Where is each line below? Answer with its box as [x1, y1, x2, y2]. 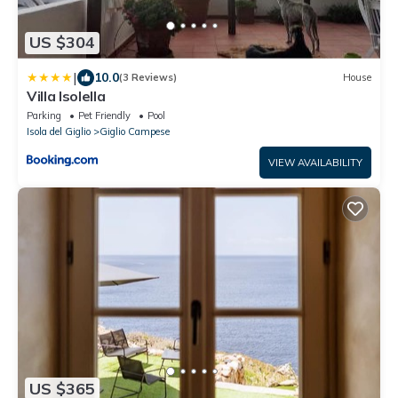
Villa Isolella [27, 86, 106, 105]
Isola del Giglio [27, 124, 91, 138]
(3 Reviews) [119, 71, 177, 84]
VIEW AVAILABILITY [268, 155, 362, 169]
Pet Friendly [78, 108, 131, 122]
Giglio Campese [99, 124, 170, 138]
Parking [27, 108, 61, 122]
